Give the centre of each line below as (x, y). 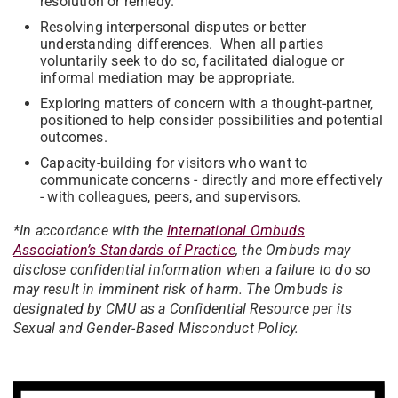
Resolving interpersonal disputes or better (173, 28)
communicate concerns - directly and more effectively (212, 180)
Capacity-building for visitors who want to (174, 163)
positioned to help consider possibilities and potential (212, 121)
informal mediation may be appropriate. (168, 78)
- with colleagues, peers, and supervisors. (171, 197)
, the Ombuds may (293, 251)
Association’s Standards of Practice (124, 251)
